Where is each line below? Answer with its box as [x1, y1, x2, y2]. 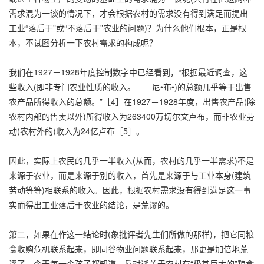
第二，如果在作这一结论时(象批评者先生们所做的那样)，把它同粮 [9, 227, 254, 240]
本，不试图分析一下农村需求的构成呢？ [9, 36, 157, 48]
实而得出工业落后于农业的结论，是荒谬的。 [9, 198, 174, 210]
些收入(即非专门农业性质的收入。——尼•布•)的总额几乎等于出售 [9, 80, 252, 93]
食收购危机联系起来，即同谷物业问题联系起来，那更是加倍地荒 [9, 242, 248, 255]
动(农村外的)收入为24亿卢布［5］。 [9, 124, 144, 137]
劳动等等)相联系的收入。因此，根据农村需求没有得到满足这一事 [9, 183, 251, 196]
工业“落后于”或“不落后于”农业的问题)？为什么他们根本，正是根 [9, 21, 246, 34]
